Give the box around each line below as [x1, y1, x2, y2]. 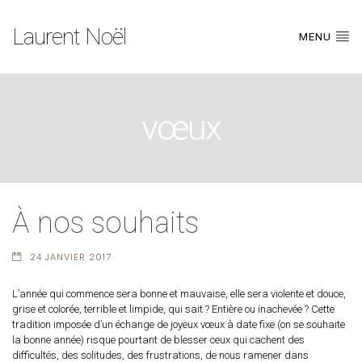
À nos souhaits [12, 205, 199, 240]
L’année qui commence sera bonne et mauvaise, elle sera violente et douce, [12, 287, 346, 300]
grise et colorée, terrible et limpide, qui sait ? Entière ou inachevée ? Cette [12, 302, 335, 315]
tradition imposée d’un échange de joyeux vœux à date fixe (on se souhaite [12, 318, 345, 330]
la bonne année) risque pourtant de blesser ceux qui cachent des [12, 333, 305, 346]
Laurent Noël [12, 23, 126, 50]
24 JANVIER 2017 [29, 250, 112, 263]
